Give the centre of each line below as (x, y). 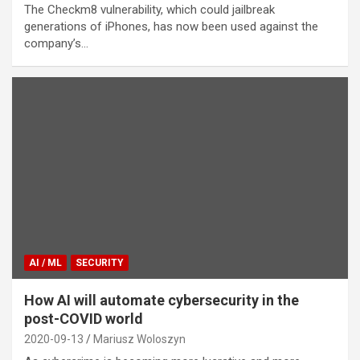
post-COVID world (84, 319)
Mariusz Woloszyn (139, 340)
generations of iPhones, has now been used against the (171, 27)
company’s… (56, 44)
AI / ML (45, 263)
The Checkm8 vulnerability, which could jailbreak (149, 10)
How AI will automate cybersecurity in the (162, 301)
